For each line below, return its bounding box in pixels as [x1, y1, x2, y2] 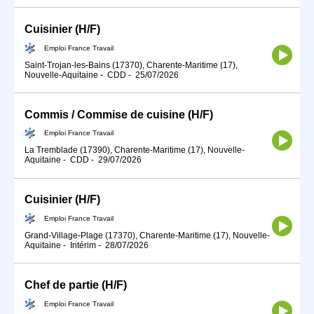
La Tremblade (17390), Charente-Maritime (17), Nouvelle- [25, 145, 245, 156]
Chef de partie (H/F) [25, 279, 127, 292]
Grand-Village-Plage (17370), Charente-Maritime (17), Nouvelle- [25, 231, 270, 240]
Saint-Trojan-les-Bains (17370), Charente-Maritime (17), [25, 60, 238, 70]
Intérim [70, 240, 96, 250]
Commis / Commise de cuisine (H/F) [25, 108, 213, 121]
